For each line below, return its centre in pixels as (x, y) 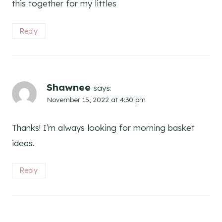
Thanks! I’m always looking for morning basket (103, 127)
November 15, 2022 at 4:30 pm (96, 99)
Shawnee (69, 87)
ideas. (23, 143)
